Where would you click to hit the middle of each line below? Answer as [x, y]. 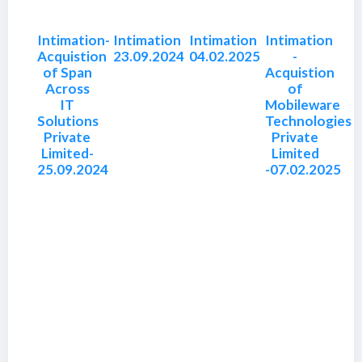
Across [67, 88]
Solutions [68, 121]
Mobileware [303, 105]
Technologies [308, 121]
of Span [67, 72]
